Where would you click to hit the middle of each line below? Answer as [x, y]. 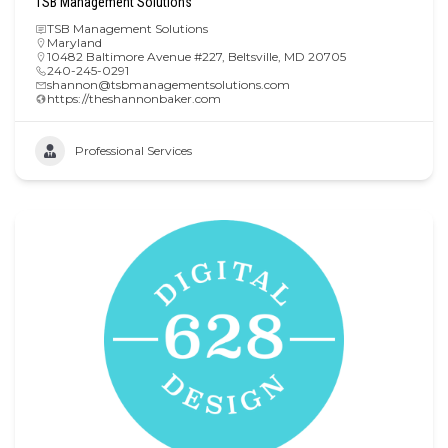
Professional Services [133, 150]
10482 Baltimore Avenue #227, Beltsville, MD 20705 [196, 56]
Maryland [74, 42]
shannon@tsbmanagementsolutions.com [168, 84]
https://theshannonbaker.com [134, 98]
